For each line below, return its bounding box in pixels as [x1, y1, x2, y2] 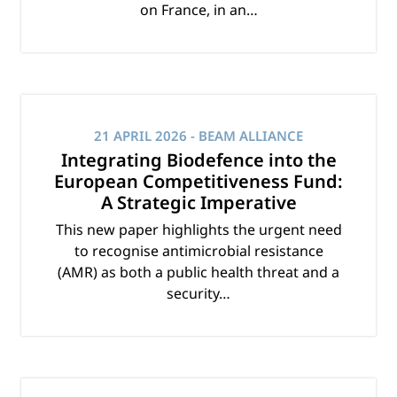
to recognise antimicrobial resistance [74, 241, 323, 261]
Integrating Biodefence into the [60, 148, 337, 173]
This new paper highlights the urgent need [55, 220, 342, 240]
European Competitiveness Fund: [54, 169, 343, 194]
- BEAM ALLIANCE [187, 127, 303, 145]
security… [167, 284, 230, 304]
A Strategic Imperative [100, 191, 297, 215]
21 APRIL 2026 [94, 127, 187, 145]
